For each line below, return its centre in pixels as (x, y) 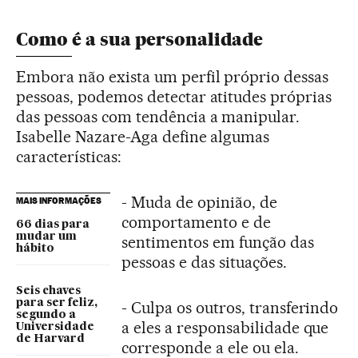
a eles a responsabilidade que (225, 327)
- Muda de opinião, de (199, 202)
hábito (35, 248)
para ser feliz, (57, 302)
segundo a (46, 314)
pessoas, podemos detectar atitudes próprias (174, 96)
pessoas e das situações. (204, 262)
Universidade (55, 326)
